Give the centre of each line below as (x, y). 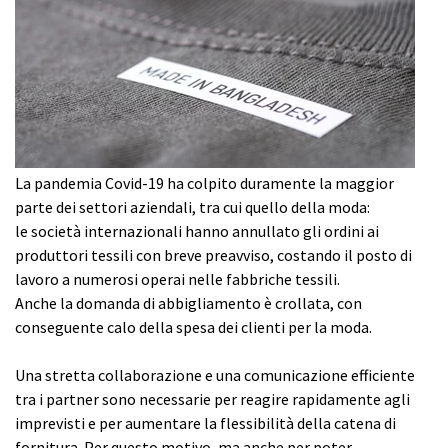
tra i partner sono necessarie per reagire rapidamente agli (212, 399)
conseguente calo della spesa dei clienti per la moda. (193, 327)
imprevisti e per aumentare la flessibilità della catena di (205, 423)
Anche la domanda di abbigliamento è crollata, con (188, 303)
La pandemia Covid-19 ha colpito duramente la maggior (204, 183)
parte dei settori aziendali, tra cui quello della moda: (192, 207)
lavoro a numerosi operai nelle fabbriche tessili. (177, 279)
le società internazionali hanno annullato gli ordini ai (197, 231)
